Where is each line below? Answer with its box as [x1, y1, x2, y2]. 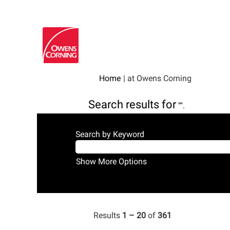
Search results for [88, 98, 176, 111]
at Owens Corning [127, 73, 191, 83]
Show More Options [76, 157, 147, 166]
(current [191, 73, 219, 83]
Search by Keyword [75, 129, 144, 139]
